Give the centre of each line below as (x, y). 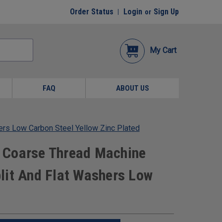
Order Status (92, 12)
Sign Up (166, 12)
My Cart (163, 50)
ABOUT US (132, 88)
